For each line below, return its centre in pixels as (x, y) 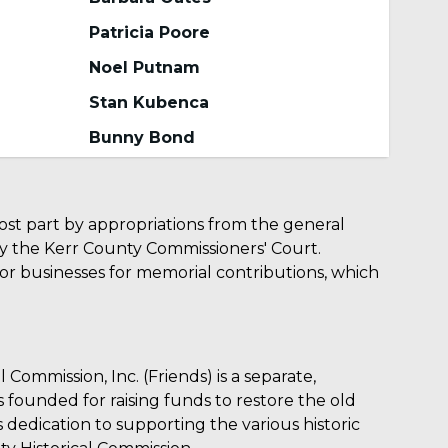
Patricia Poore (150, 33)
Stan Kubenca (149, 103)
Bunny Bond (142, 138)
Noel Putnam (145, 68)
